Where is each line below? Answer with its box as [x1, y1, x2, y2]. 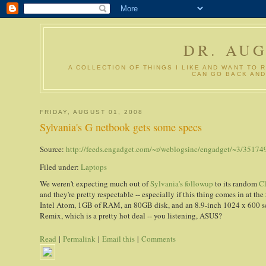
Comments [141, 233, 176, 244]
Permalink [63, 233, 96, 244]
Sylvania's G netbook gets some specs [40, 120, 202, 135]
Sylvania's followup [150, 178, 214, 189]
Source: [40, 143, 66, 154]
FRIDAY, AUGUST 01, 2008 [40, 108, 143, 115]
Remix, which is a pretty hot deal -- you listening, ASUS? [40, 210, 223, 221]
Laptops [81, 161, 107, 172]
